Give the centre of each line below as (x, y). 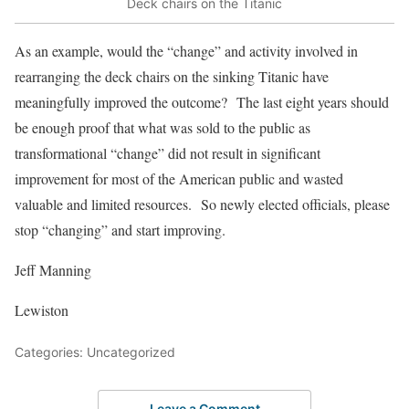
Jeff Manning (53, 269)
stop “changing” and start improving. (120, 229)
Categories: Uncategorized (95, 351)
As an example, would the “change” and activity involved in (186, 50)
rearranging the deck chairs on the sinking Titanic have (172, 76)
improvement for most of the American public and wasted (179, 178)
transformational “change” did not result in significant (168, 152)
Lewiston (42, 309)
